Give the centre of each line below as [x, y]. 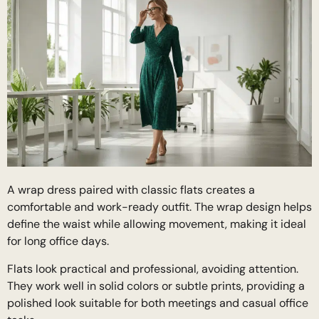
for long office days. [58, 241]
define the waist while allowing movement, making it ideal [157, 224]
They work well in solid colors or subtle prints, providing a [156, 286]
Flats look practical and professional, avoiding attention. [153, 268]
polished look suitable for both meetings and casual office [158, 303]
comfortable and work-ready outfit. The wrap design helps [159, 207]
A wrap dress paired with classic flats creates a [131, 190]
